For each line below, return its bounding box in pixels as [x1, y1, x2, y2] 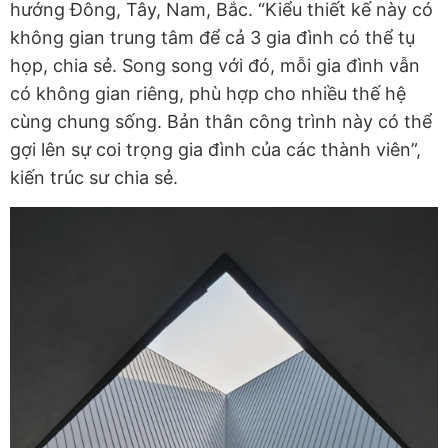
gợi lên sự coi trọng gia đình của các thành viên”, [10, 138, 421, 160]
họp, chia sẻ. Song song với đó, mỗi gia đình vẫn [10, 54, 420, 76]
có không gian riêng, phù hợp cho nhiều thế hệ [10, 82, 406, 104]
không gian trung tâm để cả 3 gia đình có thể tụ [10, 26, 415, 48]
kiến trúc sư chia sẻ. [10, 166, 183, 188]
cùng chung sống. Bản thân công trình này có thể [10, 110, 432, 132]
